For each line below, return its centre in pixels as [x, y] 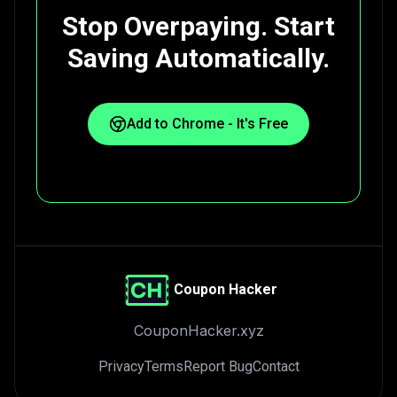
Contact [276, 366]
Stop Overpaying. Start [198, 26]
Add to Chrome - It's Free [207, 123]
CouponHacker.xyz [198, 330]
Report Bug [218, 366]
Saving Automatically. [198, 58]
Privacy [121, 366]
